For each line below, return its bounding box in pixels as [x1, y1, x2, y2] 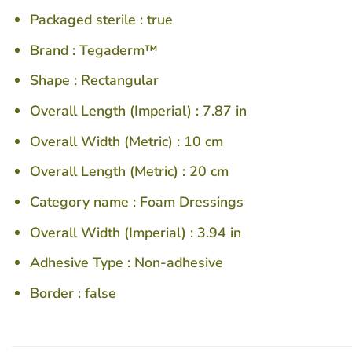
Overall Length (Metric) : [30, 162, 190, 181]
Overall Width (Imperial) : [30, 222, 198, 242]
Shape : [30, 71, 82, 90]
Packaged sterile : [30, 10, 148, 30]
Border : [30, 283, 86, 302]
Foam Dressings [140, 192, 244, 211]
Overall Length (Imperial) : [30, 101, 203, 121]
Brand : [30, 40, 80, 60]
